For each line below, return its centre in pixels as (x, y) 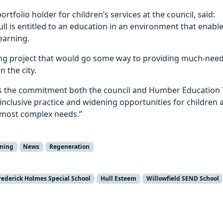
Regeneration (69, 146)
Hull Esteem (118, 179)
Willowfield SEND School (182, 179)
